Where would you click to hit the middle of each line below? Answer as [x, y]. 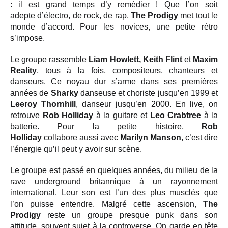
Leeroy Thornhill [43, 104]
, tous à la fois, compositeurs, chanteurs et [127, 70]
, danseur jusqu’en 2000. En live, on [147, 104]
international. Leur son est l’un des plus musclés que [114, 193]
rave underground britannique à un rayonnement [114, 181]
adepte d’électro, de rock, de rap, [70, 16]
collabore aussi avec [82, 138]
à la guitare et [123, 115]
